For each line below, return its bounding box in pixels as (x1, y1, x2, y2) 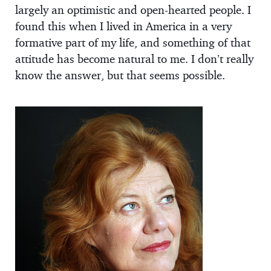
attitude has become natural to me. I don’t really (15, 51, 253, 66)
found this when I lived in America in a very (15, 18, 232, 33)
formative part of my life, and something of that (15, 34, 250, 50)
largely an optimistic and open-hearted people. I (15, 2, 251, 17)
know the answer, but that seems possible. (15, 67, 225, 82)
